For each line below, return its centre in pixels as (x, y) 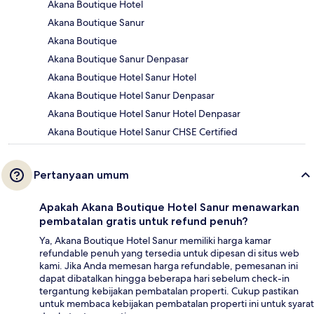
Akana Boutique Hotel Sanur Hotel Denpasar (144, 113)
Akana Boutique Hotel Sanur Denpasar (131, 95)
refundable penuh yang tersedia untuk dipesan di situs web (169, 253)
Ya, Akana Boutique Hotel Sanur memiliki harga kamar (155, 240)
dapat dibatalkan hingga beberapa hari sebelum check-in (164, 278)
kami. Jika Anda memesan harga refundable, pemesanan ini (169, 265)
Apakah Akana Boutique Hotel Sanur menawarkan (169, 207)
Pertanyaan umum (81, 175)
